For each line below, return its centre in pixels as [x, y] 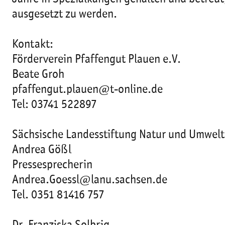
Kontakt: [33, 45]
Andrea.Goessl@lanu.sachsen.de [90, 180]
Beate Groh [38, 75]
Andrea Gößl [42, 150]
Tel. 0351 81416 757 [58, 195]
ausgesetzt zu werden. [65, 15]
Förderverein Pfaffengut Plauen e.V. [96, 60]
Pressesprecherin [52, 165]
